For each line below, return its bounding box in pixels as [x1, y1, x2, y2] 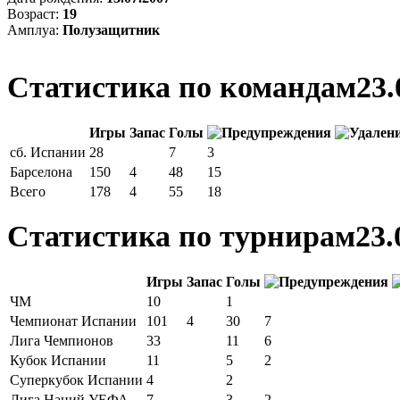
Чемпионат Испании [10, 313, 137, 329]
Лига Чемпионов [10, 333, 113, 349]
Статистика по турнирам [7, 220, 355, 254]
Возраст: [7, 5, 62, 21]
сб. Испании [10, 144, 86, 160]
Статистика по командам [7, 70, 356, 104]
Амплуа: [7, 21, 62, 37]
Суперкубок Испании [10, 372, 143, 388]
